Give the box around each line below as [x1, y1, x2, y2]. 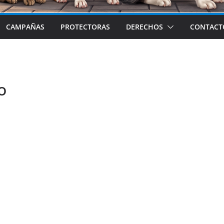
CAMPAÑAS [6, 22, 44, 32]
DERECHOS [126, 22, 163, 32]
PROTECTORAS [60, 22, 110, 32]
